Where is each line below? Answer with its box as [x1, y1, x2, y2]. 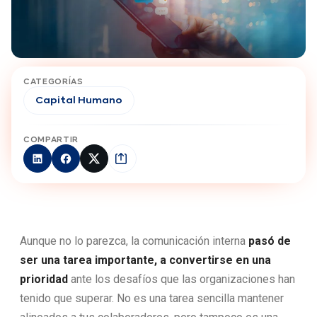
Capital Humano [35, 95, 122, 105]
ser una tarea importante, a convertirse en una [20, 253, 271, 267]
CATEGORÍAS [23, 77, 83, 86]
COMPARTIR [23, 135, 79, 144]
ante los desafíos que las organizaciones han [68, 272, 295, 286]
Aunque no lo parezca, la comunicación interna [20, 234, 248, 248]
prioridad [20, 272, 68, 286]
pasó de [248, 234, 291, 248]
